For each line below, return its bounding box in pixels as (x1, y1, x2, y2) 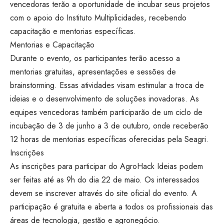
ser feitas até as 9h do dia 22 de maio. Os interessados (10, 173, 199, 185)
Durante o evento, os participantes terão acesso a (10, 52, 180, 64)
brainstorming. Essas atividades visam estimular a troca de (10, 79, 204, 91)
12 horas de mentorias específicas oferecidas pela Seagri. (10, 133, 208, 145)
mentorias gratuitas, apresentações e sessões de (10, 65, 176, 77)
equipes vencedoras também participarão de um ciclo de (10, 106, 202, 118)
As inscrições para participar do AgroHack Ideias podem (10, 160, 203, 172)
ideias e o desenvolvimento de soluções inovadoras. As (10, 92, 199, 104)
